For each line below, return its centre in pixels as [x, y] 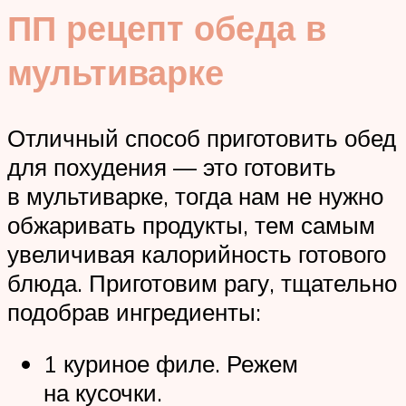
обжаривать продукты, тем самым [191, 224]
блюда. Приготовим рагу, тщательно [202, 282]
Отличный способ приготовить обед [202, 137]
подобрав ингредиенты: [134, 311]
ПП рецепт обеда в [167, 27]
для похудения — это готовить [172, 166]
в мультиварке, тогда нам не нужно [195, 195]
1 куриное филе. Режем [171, 364]
